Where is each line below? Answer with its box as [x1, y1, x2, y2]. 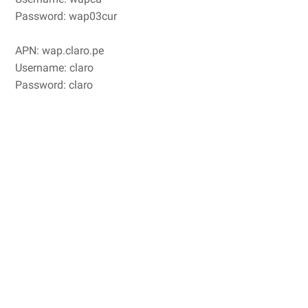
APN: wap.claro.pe [15, 43, 104, 57]
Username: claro [15, 60, 93, 74]
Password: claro [15, 78, 93, 91]
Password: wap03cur [15, 9, 117, 23]
